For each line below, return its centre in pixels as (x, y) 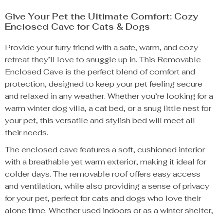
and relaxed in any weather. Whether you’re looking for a (109, 96)
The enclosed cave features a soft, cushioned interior (105, 150)
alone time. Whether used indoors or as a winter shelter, (109, 210)
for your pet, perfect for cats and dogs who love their (103, 198)
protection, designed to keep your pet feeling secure (104, 84)
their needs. (27, 133)
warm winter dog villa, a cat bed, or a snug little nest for (108, 108)
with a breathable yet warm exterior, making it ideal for (106, 162)
